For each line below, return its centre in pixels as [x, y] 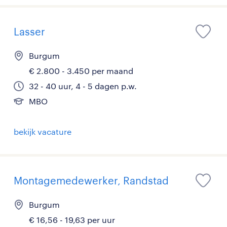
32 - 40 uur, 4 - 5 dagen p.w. [83, 86]
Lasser [29, 32]
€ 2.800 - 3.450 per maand [81, 71]
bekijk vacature [43, 132]
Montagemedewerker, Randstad [91, 181]
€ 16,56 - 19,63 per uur [72, 220]
